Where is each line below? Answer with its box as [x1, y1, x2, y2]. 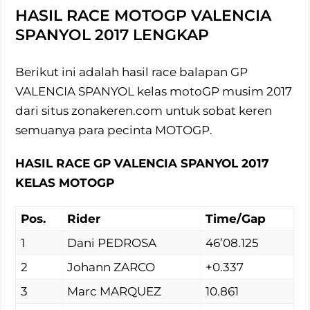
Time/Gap [206, 211, 266, 226]
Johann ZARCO [67, 259, 156, 274]
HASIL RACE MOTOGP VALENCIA [15, 6, 272, 25]
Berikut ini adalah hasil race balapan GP [15, 64, 248, 79]
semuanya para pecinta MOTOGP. [15, 122, 213, 137]
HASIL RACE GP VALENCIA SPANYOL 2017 [15, 156, 270, 170]
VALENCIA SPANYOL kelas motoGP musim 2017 [15, 84, 293, 98]
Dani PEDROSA [67, 235, 157, 250]
